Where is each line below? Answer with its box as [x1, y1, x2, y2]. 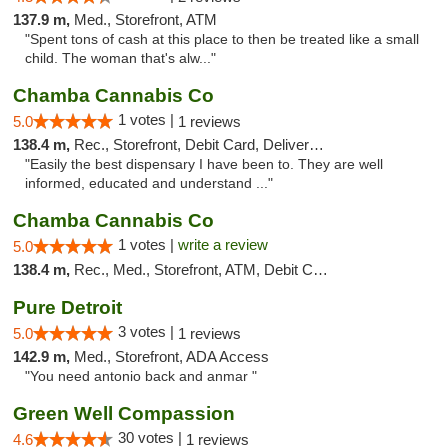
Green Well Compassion [13, 403, 235, 424]
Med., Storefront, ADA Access [74, 348, 269, 365]
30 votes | [118, 429, 186, 446]
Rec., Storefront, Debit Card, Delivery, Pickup [74, 136, 309, 153]
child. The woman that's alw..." [25, 51, 216, 66]
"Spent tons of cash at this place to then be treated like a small [25, 32, 419, 47]
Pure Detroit [13, 297, 122, 318]
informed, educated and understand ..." [25, 176, 273, 191]
